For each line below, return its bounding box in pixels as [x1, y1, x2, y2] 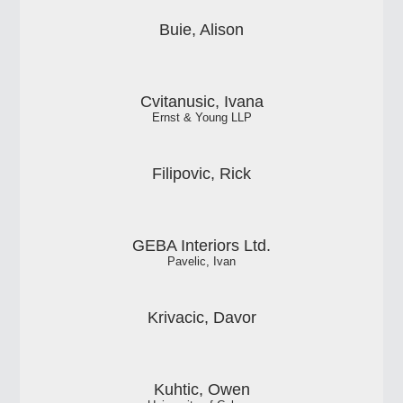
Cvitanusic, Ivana [139, 92, 264, 111]
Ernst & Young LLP [151, 111, 252, 124]
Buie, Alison [159, 20, 244, 39]
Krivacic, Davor [147, 308, 256, 327]
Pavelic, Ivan [167, 255, 236, 268]
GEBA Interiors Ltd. [132, 236, 271, 255]
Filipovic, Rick [152, 164, 251, 183]
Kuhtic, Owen [153, 380, 250, 399]
